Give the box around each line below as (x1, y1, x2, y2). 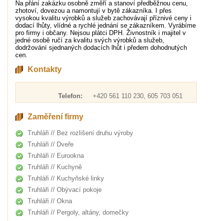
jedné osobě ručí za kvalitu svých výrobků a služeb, (15, 37, 164, 44)
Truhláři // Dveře (27, 141, 74, 148)
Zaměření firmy (27, 112, 83, 121)
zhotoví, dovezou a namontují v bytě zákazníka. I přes (15, 7, 172, 14)
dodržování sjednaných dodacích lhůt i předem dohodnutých (15, 44, 187, 51)
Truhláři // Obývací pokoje (27, 186, 102, 193)
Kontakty (27, 65, 62, 74)
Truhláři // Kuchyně (27, 163, 82, 171)
